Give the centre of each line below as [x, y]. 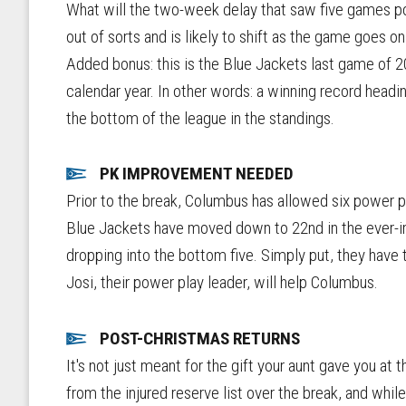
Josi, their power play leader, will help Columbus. [222, 283]
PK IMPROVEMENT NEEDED [196, 174]
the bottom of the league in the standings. [202, 118]
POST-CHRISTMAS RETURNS [199, 339]
